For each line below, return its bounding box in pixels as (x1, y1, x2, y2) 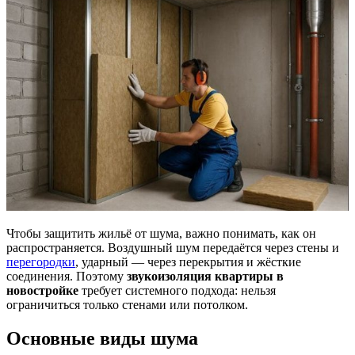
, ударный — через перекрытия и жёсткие (75, 254, 301, 269)
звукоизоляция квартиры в (127, 269, 284, 283)
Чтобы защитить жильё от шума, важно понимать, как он (6, 226, 316, 240)
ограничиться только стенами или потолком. (6, 297, 248, 311)
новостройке (6, 283, 78, 297)
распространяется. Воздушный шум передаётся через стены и (6, 240, 339, 254)
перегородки (6, 254, 75, 269)
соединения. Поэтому (6, 269, 127, 283)
